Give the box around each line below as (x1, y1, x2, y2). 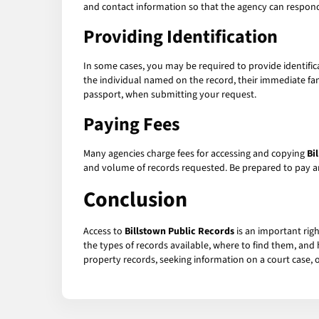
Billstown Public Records (125, 224, 234, 239)
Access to (83, 224, 125, 239)
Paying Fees (83, 111, 180, 138)
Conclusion (83, 184, 187, 216)
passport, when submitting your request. (83, 88, 256, 103)
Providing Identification (83, 23, 278, 51)
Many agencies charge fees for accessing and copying (83, 147, 307, 162)
